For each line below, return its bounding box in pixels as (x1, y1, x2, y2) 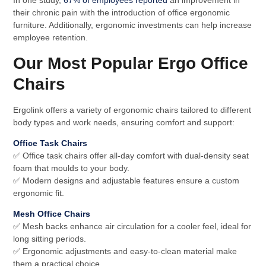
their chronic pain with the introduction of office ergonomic (13, 8, 230, 18)
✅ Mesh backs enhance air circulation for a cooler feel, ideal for (13, 221, 252, 232)
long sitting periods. (13, 234, 87, 244)
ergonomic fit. (13, 188, 65, 198)
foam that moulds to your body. (13, 163, 130, 173)
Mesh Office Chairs (13, 209, 91, 219)
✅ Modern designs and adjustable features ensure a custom (13, 176, 240, 186)
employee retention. (13, 33, 88, 43)
